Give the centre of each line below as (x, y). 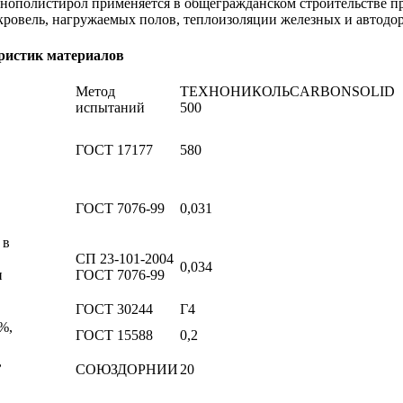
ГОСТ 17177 (114, 149)
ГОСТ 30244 (114, 309)
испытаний (110, 107)
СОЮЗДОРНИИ (127, 369)
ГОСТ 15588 (114, 335)
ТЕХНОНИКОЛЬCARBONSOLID (287, 91)
